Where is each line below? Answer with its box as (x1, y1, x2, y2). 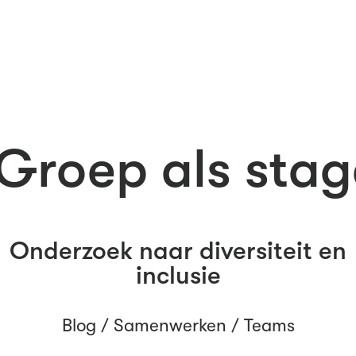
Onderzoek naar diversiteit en (10, 237, 346, 265)
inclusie (135, 261, 221, 290)
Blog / (61, 315, 114, 336)
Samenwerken (113, 315, 226, 336)
